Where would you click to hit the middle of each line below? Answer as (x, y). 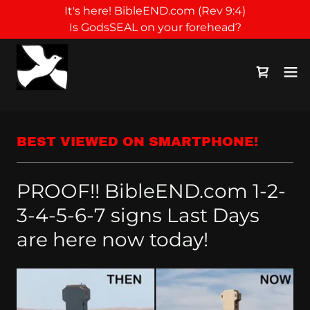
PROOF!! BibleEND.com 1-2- (151, 191)
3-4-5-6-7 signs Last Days (138, 215)
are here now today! (112, 239)
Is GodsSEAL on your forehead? (155, 27)
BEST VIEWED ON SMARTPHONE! (137, 142)
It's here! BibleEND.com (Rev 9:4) (155, 11)
